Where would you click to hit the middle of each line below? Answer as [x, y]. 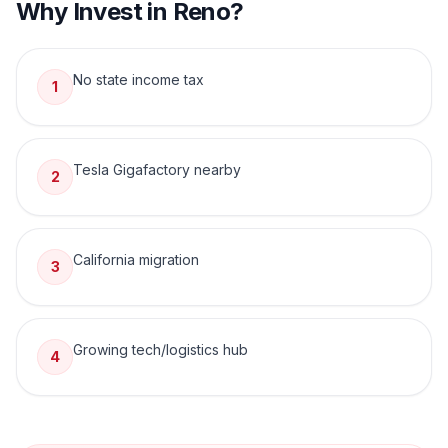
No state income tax [138, 79]
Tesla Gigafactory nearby [157, 169]
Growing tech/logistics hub [160, 349]
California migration [136, 259]
